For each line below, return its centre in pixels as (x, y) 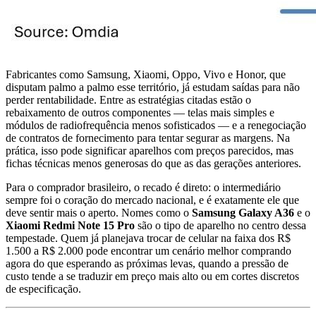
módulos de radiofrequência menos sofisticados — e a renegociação (156, 125)
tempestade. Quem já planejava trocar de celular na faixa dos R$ (148, 238)
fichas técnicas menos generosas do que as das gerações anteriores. (153, 163)
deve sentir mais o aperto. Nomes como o (99, 212)
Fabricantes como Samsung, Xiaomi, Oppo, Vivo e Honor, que (146, 74)
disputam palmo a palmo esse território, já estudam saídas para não (153, 87)
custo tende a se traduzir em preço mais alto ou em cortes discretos (152, 276)
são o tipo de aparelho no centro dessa (220, 225)
